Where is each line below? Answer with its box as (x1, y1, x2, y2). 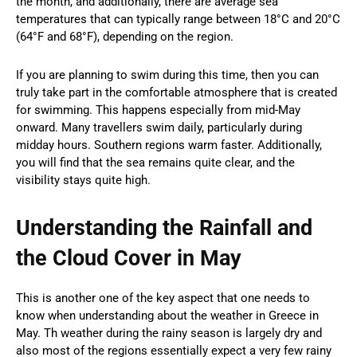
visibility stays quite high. (16, 172, 151, 187)
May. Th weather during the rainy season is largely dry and (16, 325, 322, 340)
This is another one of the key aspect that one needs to (16, 290, 310, 305)
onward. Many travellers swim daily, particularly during (16, 120, 302, 135)
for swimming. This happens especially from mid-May (16, 102, 300, 117)
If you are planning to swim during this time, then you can (16, 67, 319, 82)
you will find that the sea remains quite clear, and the (16, 155, 295, 170)
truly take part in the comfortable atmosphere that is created (16, 84, 337, 100)
